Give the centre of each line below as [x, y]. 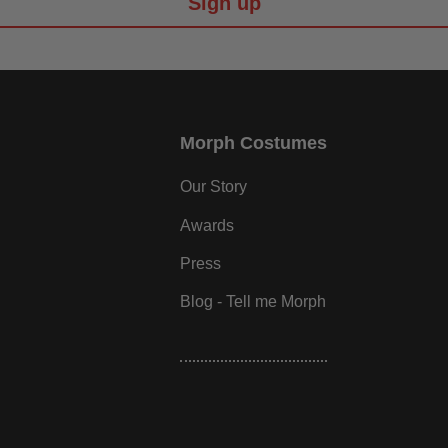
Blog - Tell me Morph [252, 302]
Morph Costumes [253, 142]
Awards [206, 225]
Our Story [213, 187]
